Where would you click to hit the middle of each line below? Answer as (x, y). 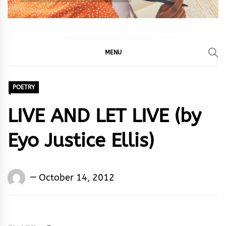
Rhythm (44, 219)
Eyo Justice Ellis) (81, 141)
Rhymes (44, 190)
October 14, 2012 (77, 177)
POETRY (24, 88)
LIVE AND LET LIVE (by (104, 116)
